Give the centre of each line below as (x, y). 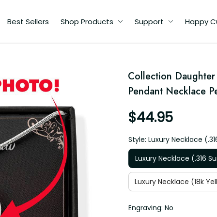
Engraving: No (151, 208)
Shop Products (87, 21)
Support (149, 21)
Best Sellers (28, 21)
